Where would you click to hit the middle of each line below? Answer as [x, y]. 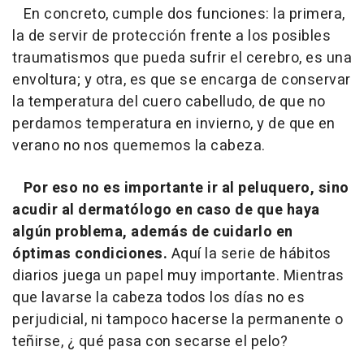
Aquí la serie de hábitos [249, 254]
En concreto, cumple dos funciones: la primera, [179, 15]
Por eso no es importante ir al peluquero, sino [186, 188]
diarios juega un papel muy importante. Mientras [178, 276]
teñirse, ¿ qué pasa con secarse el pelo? [150, 342]
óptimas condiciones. [90, 254]
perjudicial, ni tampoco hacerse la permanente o [178, 320]
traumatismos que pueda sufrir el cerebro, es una [182, 58]
